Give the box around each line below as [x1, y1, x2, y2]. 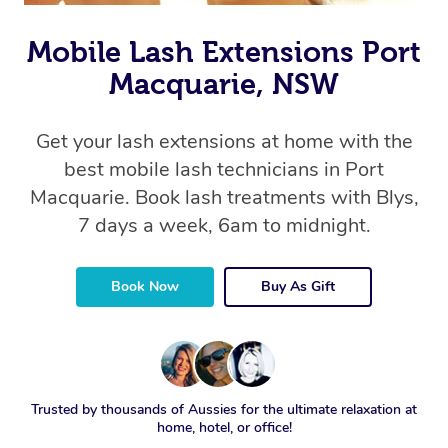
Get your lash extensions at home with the [35, 128, 413, 156]
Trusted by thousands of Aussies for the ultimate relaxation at [31, 400, 417, 420]
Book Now [111, 277, 179, 297]
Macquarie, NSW [109, 68, 339, 101]
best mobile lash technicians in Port [64, 156, 384, 184]
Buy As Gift [261, 277, 335, 297]
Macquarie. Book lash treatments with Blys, [29, 184, 419, 212]
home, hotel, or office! [156, 418, 292, 438]
